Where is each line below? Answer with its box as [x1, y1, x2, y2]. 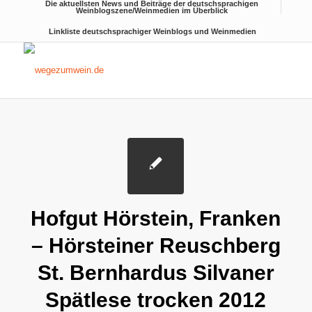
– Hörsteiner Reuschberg [31, 234, 281, 257]
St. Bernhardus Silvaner [37, 261, 274, 284]
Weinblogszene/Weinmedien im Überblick [76, 6, 228, 15]
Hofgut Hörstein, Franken [31, 207, 281, 230]
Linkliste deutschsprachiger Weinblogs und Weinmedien [48, 27, 256, 36]
